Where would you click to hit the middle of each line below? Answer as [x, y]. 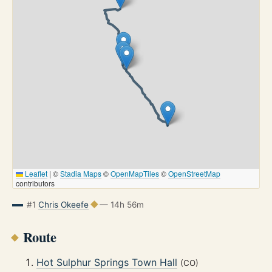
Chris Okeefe [63, 204]
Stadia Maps [81, 173]
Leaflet [35, 173]
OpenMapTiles [135, 173]
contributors [35, 183]
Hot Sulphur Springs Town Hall [107, 263]
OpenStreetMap [194, 173]
